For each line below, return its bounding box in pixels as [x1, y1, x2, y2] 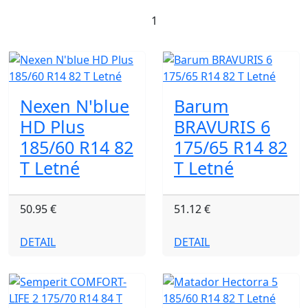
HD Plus [20, 115, 85, 138]
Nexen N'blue [20, 94, 129, 118]
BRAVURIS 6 [174, 115, 270, 138]
